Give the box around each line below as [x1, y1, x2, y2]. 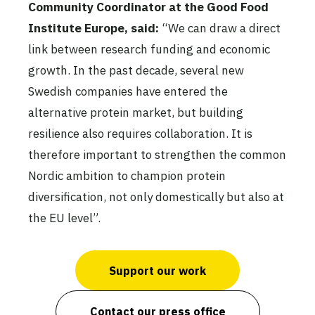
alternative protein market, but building [28, 105, 243, 121]
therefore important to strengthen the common [28, 147, 286, 163]
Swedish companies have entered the [28, 84, 228, 100]
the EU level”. [28, 210, 101, 226]
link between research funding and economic [28, 41, 270, 58]
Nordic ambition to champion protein [28, 168, 226, 184]
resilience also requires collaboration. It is [28, 126, 252, 142]
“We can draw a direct [159, 20, 281, 37]
